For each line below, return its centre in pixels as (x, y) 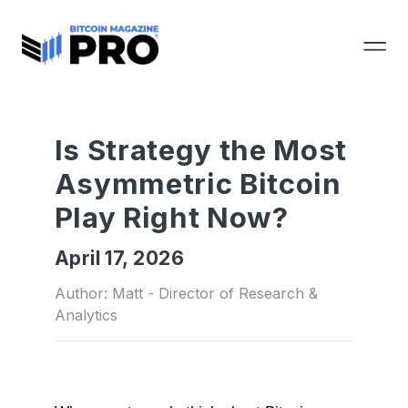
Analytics (86, 315)
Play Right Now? (171, 218)
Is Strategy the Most (200, 150)
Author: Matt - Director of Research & (186, 293)
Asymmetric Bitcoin (198, 184)
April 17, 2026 (119, 258)
